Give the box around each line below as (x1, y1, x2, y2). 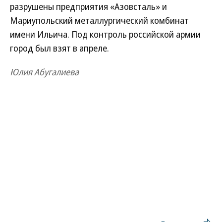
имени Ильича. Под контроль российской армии (10, 28, 201, 40)
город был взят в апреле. (10, 42, 109, 54)
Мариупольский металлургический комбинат (10, 14, 189, 26)
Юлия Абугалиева (10, 66, 79, 78)
